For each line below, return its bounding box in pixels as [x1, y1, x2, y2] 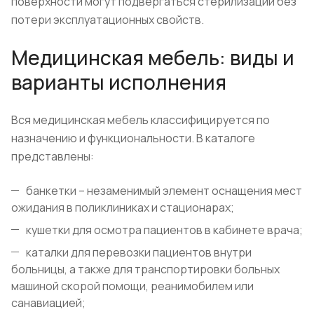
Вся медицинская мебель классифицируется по [11, 112, 270, 128]
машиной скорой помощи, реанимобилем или [11, 278, 254, 294]
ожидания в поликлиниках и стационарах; [11, 200, 234, 216]
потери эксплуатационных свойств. [11, 12, 204, 28]
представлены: [11, 149, 94, 165]
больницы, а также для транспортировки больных [11, 261, 280, 278]
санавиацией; [11, 295, 86, 311]
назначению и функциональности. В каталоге [11, 130, 255, 146]
